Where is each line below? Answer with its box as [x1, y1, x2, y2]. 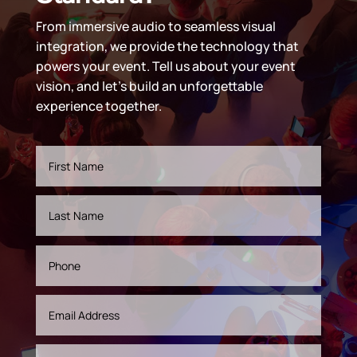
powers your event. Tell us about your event [35, 57, 296, 76]
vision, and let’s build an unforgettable [35, 77, 263, 96]
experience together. [35, 97, 162, 116]
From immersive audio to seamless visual [35, 18, 276, 36]
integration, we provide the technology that [35, 37, 299, 56]
